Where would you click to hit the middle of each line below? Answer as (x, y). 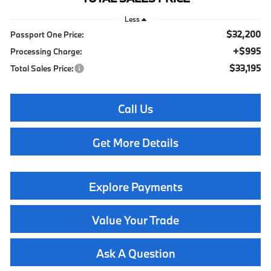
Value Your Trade (135, 220)
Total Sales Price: (42, 69)
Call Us (135, 109)
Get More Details (135, 143)
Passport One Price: (47, 35)
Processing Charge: (47, 52)
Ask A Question (135, 254)
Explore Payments (135, 187)
